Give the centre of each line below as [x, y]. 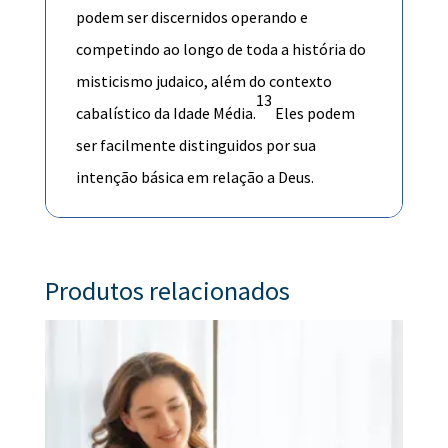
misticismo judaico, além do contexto [203, 80]
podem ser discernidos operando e [191, 16]
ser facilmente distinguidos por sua [195, 144]
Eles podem [313, 112]
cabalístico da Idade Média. [165, 112]
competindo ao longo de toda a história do [220, 48]
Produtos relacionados [167, 290]
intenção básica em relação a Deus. [194, 176]
